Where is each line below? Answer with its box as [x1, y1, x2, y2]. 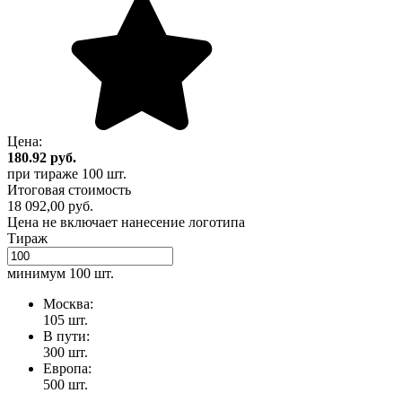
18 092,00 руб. [7, 198, 93, 214]
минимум [7, 266, 69, 282]
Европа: [43, 361, 95, 377]
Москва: [43, 296, 97, 312]
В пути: [43, 328, 93, 345]
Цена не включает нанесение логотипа [7, 214, 245, 231]
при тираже [7, 166, 82, 182]
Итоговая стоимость [7, 182, 131, 198]
